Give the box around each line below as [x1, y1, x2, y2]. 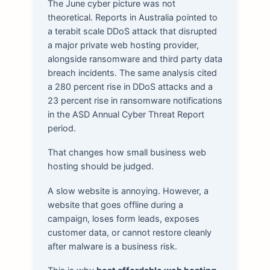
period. [47, 123, 76, 134]
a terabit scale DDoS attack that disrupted [47, 26, 217, 37]
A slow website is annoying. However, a [47, 185, 209, 196]
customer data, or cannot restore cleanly [47, 227, 212, 237]
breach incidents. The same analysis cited [47, 67, 217, 78]
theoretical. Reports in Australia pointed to [47, 12, 218, 23]
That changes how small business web [47, 147, 206, 158]
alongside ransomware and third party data [47, 54, 222, 64]
